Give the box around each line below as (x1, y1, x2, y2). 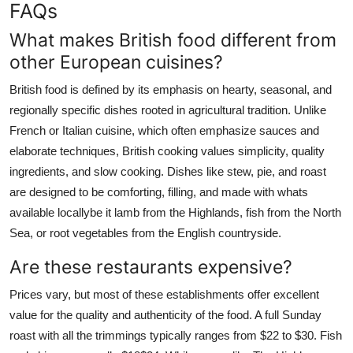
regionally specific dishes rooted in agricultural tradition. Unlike (9, 102, 326, 117)
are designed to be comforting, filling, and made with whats (9, 184, 308, 199)
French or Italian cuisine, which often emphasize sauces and (9, 123, 319, 137)
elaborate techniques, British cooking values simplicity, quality (9, 143, 325, 158)
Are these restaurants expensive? (9, 255, 292, 278)
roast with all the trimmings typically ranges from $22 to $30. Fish (9, 328, 342, 342)
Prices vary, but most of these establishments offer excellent (9, 287, 319, 301)
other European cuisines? (9, 50, 223, 73)
